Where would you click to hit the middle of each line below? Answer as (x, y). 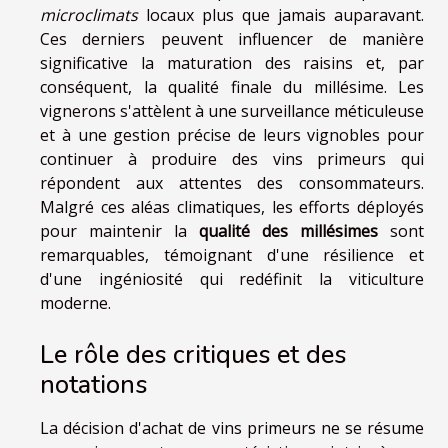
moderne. (75, 303)
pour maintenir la (119, 231)
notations (93, 385)
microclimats (89, 15)
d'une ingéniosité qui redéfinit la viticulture (232, 279)
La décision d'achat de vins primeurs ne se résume (232, 428)
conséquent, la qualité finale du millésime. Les (232, 87)
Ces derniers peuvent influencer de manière (232, 39)
